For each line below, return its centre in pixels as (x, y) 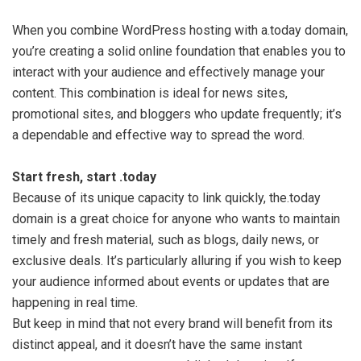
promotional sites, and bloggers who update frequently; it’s (177, 114)
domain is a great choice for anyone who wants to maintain (176, 219)
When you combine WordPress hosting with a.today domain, (180, 30)
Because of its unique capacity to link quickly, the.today (166, 198)
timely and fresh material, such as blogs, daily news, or (166, 240)
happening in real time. (75, 303)
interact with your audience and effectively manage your (168, 72)
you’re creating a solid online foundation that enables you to (179, 51)
